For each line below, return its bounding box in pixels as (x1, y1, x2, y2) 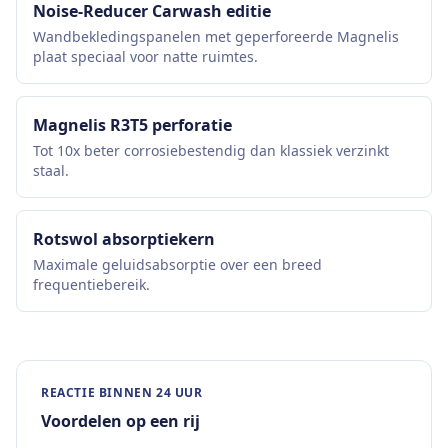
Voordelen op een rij (41, 410, 200, 432)
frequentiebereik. (33, 275, 150, 294)
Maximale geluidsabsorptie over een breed (33, 255, 322, 274)
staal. (33, 161, 69, 180)
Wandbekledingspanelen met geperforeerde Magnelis (33, 27, 399, 46)
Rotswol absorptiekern (33, 228, 215, 250)
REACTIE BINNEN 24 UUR (41, 384, 203, 401)
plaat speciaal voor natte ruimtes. (33, 47, 258, 66)
